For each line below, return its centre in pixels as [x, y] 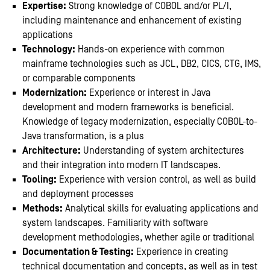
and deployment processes [78, 194]
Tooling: [39, 180]
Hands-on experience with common [150, 50]
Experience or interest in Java [149, 93]
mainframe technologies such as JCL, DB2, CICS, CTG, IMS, [142, 64]
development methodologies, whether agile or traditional [138, 238]
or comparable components [79, 79]
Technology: [49, 50]
